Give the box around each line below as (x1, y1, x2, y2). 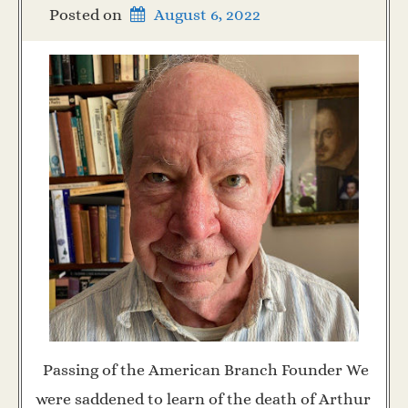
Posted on (49, 5, 126, 24)
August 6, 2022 (154, 5, 261, 24)
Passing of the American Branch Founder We (36, 361, 369, 380)
